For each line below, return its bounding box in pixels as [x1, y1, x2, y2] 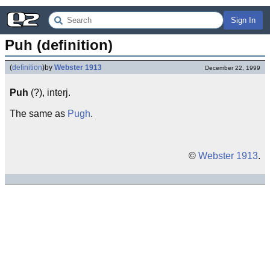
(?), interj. [28, 87, 71, 98]
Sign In [231, 16, 256, 25]
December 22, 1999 [205, 64, 260, 71]
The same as [10, 108, 67, 119]
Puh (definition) [5, 37, 113, 53]
